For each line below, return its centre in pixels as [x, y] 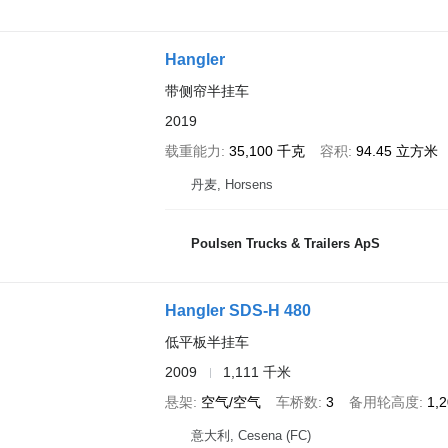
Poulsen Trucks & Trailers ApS [285, 243]
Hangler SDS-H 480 [237, 310]
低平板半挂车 [206, 342]
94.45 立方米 [396, 151]
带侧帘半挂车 [206, 91]
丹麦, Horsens [231, 184]
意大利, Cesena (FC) [250, 435]
